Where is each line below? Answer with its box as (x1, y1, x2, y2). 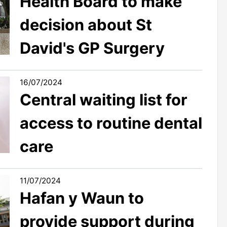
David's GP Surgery (20, 39, 165, 58)
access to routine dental (20, 113, 202, 133)
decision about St (20, 15, 152, 34)
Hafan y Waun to (20, 188, 144, 207)
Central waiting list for (20, 90, 187, 109)
